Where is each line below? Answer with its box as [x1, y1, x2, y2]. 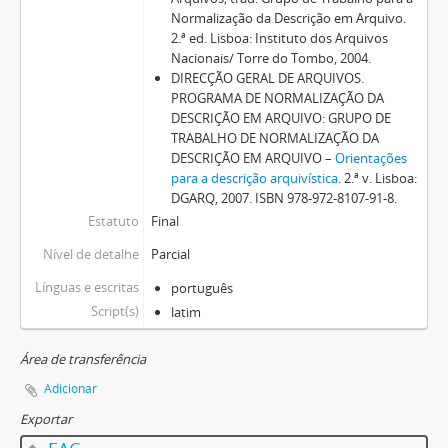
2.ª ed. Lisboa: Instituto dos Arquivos [170, 29, 388, 47]
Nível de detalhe [42, 245, 139, 263]
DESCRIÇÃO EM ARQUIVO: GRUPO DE [170, 109, 391, 127]
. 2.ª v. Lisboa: [337, 169, 417, 187]
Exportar [20, 410, 72, 428]
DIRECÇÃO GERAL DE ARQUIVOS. [170, 69, 364, 87]
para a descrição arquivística [170, 169, 338, 187]
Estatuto [87, 212, 139, 230]
